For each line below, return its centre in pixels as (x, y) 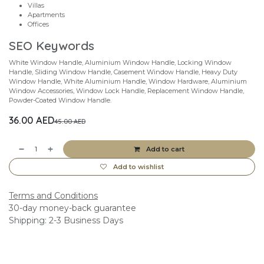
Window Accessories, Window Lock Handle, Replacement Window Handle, (126, 91)
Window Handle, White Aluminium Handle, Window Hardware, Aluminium (128, 81)
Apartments (46, 15)
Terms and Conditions (53, 196)
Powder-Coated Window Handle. (60, 100)
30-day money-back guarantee (72, 208)
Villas (36, 5)
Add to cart (165, 149)
